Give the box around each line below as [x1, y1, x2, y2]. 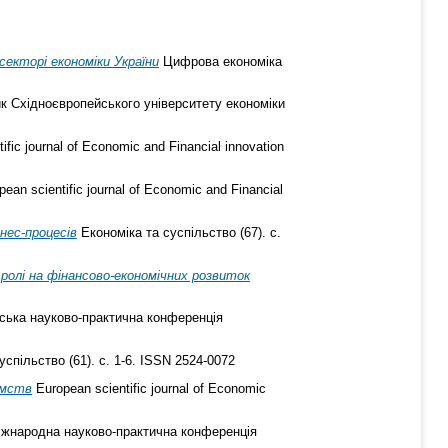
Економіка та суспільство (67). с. [77, 224, 281, 240]
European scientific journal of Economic [32, 380, 266, 396]
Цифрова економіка [159, 53, 282, 69]
